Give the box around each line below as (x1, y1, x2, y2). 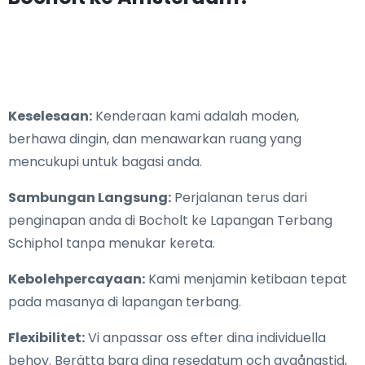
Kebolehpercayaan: (8, 270, 145, 289)
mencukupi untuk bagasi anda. (8, 152, 202, 172)
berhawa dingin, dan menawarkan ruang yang (8, 130, 301, 149)
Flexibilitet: (8, 328, 85, 348)
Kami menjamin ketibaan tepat (145, 270, 347, 289)
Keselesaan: (8, 107, 92, 126)
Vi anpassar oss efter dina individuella (85, 328, 326, 348)
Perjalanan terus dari (171, 188, 307, 208)
